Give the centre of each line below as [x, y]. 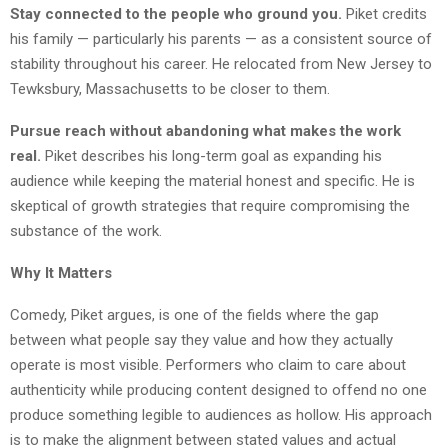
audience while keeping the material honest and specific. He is [212, 180]
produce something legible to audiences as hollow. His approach [221, 414]
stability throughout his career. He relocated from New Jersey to [221, 63]
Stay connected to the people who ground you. [176, 13]
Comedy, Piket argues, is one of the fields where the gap [194, 314]
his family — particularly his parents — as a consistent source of [221, 38]
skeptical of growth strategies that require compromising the [210, 205]
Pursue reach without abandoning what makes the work [205, 130]
